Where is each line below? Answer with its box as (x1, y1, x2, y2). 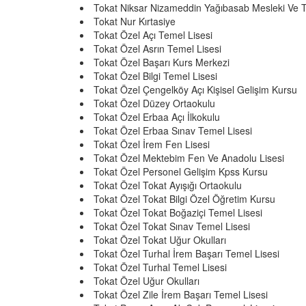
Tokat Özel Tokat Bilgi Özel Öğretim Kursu (94, 192, 275, 206)
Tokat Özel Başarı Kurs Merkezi (94, 55, 229, 69)
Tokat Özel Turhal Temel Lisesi (94, 260, 227, 274)
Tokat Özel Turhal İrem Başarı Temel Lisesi (94, 247, 279, 260)
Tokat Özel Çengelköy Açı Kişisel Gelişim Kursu (94, 83, 297, 96)
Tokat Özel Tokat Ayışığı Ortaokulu (94, 178, 242, 192)
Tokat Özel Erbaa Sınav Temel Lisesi (94, 124, 252, 137)
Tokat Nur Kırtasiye (94, 14, 176, 28)
